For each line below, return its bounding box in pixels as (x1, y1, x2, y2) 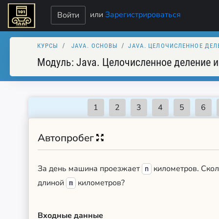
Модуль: (37, 56, 76, 68)
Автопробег (38, 131, 96, 145)
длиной (38, 177, 66, 188)
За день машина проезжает (38, 163, 142, 174)
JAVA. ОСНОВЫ (71, 42, 118, 49)
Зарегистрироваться (105, 9, 181, 20)
